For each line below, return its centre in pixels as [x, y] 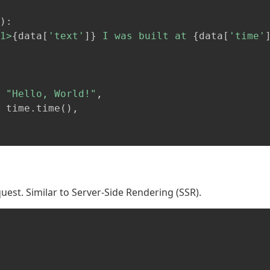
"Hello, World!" [51, 94]
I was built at [145, 36]
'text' [66, 36]
